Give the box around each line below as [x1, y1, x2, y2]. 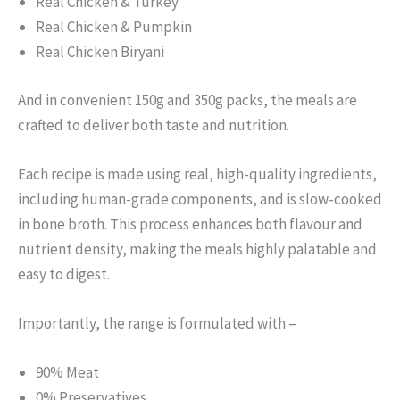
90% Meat [36, 362, 99, 383]
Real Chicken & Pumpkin [36, 17, 192, 37]
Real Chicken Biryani [36, 42, 164, 62]
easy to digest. [18, 264, 110, 285]
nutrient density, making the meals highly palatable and [18, 239, 377, 260]
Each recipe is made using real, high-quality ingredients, [18, 164, 377, 185]
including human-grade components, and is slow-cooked [18, 189, 382, 210]
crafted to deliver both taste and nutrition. [18, 114, 289, 135]
